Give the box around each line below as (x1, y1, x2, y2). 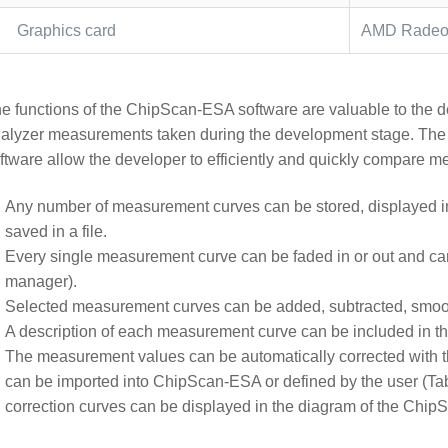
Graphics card (16, 21, 116, 39)
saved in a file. (5, 223, 107, 241)
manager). (5, 273, 77, 291)
